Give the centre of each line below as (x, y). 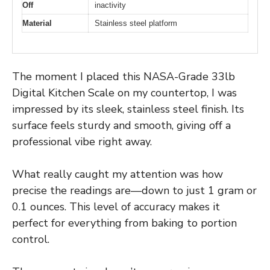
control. (31, 240)
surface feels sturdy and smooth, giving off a (121, 126)
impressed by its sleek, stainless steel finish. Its (128, 109)
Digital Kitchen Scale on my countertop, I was (124, 93)
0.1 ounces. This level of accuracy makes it (116, 207)
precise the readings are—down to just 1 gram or (134, 191)
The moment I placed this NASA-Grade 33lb (124, 77)
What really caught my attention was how (118, 174)
